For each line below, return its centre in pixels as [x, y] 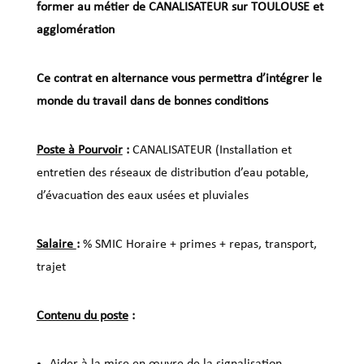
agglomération [75, 30]
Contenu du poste [82, 316]
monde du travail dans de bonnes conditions [152, 101]
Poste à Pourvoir [79, 150]
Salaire [56, 244]
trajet [51, 267]
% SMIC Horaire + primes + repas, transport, [199, 244]
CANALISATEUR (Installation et [212, 150]
